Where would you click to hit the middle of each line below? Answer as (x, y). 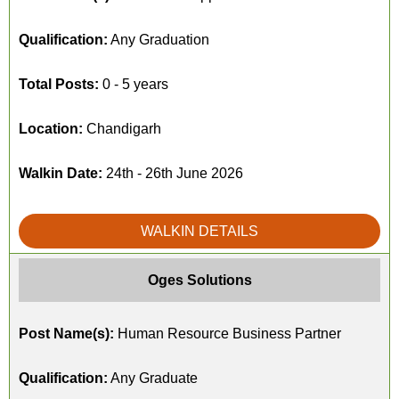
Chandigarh (122, 129)
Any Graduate (153, 378)
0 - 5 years (134, 84)
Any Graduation (159, 40)
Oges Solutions (199, 280)
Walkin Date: (61, 173)
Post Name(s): (66, 334)
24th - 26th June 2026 (173, 173)
